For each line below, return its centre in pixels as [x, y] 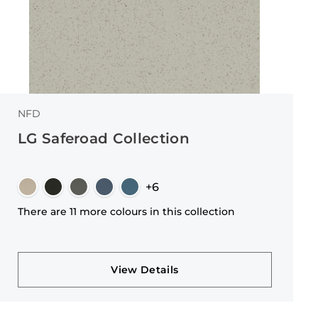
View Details [145, 270]
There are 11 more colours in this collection [126, 212]
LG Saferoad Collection [103, 138]
